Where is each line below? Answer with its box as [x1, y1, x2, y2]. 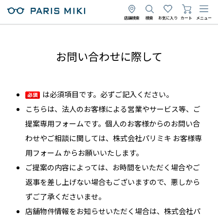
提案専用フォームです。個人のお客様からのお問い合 [25, 118, 200, 128]
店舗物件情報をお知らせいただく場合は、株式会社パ [25, 206, 201, 216]
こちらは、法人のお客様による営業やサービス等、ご [25, 104, 201, 114]
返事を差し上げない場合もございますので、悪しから [25, 177, 200, 187]
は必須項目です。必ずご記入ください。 [42, 89, 174, 99]
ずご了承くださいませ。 [25, 191, 106, 201]
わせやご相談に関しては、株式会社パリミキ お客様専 [25, 133, 202, 143]
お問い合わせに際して [55, 48, 163, 64]
